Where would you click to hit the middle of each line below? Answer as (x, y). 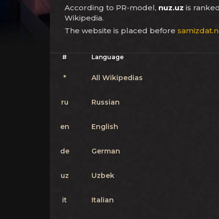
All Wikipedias (117, 78)
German (106, 151)
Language (108, 57)
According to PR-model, (111, 8)
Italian (103, 200)
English (105, 127)
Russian (106, 102)
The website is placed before (121, 31)
